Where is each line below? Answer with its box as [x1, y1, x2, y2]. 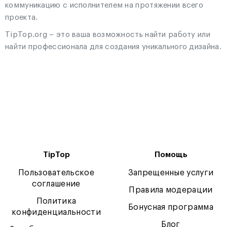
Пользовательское [18, 169, 95, 177]
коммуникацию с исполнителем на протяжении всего [5, 2, 204, 9]
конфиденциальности [12, 208, 101, 216]
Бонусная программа [128, 203, 213, 211]
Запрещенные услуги [128, 169, 214, 177]
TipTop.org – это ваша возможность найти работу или [5, 31, 210, 39]
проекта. [5, 14, 38, 21]
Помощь [154, 151, 187, 159]
